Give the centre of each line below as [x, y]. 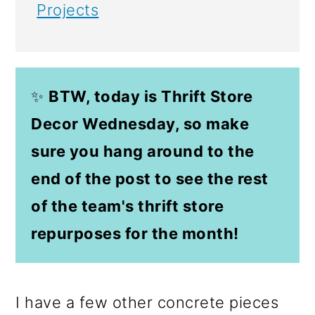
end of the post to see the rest [150, 179]
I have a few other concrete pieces [147, 303]
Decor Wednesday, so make [140, 124]
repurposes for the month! [135, 234]
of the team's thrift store [128, 206]
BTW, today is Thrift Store [151, 97]
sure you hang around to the [143, 152]
